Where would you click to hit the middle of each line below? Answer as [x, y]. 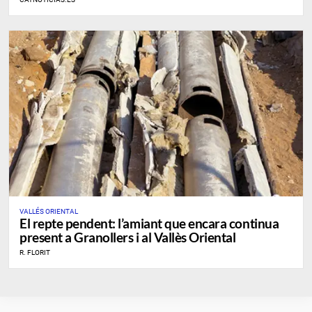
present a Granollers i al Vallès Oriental [128, 237]
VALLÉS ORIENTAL [49, 211]
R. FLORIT [35, 252]
